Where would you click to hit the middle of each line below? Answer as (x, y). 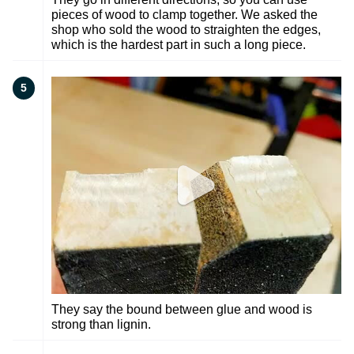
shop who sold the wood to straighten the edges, (186, 29)
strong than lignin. (101, 324)
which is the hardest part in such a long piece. (179, 44)
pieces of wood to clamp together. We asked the (185, 14)
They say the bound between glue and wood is (182, 309)
